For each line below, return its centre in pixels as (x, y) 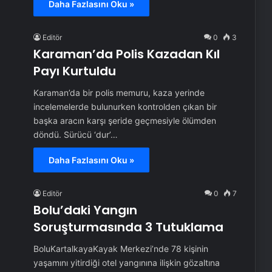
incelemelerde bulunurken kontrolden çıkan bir (125, 106)
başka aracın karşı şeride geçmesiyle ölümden (124, 120)
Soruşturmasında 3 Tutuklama (128, 227)
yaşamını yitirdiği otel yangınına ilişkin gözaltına (126, 262)
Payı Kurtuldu (74, 71)
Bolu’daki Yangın (85, 210)
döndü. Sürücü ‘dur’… (75, 134)
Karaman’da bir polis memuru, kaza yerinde (119, 92)
